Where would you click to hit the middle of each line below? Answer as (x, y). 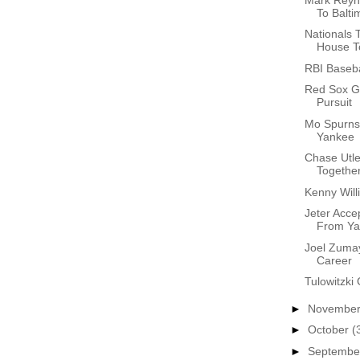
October (329, 329)
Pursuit (334, 102)
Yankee (335, 136)
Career (334, 260)
